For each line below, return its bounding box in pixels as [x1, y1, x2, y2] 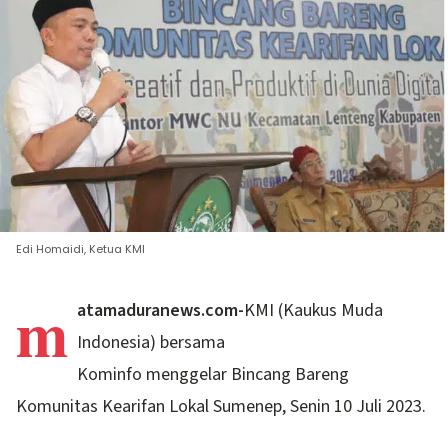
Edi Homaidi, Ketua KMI [16, 241, 145, 258]
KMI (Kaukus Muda [244, 298, 384, 324]
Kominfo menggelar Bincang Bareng [77, 362, 350, 388]
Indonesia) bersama [77, 330, 226, 356]
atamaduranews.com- [77, 298, 245, 324]
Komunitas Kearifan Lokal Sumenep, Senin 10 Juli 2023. [16, 394, 426, 420]
